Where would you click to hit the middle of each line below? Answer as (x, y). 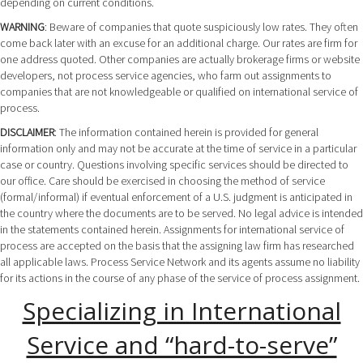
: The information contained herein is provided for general (186, 132)
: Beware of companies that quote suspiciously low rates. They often (201, 27)
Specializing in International (181, 311)
